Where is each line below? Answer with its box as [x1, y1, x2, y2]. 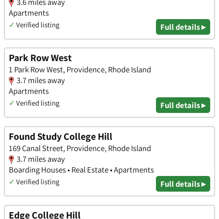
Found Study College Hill [9, 130, 112, 143]
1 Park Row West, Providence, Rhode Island [9, 64, 151, 75]
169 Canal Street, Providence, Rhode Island [9, 143, 151, 154]
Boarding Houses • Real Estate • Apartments [9, 164, 154, 175]
